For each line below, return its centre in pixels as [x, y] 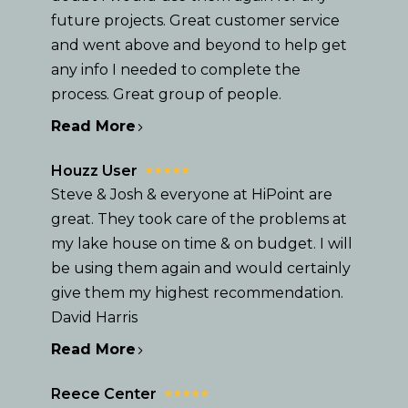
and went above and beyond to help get [199, 45]
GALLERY [172, 381]
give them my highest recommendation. [197, 293]
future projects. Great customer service [195, 20]
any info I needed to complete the [176, 70]
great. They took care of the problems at [199, 219]
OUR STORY [187, 351]
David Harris [94, 317]
